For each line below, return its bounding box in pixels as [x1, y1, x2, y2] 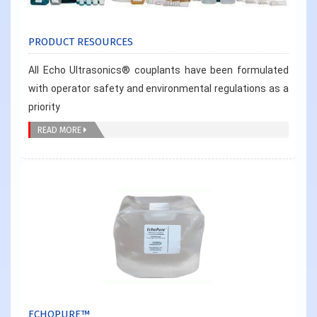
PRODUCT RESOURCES [28, 35, 133, 48]
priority [28, 100, 60, 113]
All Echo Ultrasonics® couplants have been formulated [28, 64, 289, 76]
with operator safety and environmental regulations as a [28, 82, 289, 94]
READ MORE [38, 125, 83, 135]
